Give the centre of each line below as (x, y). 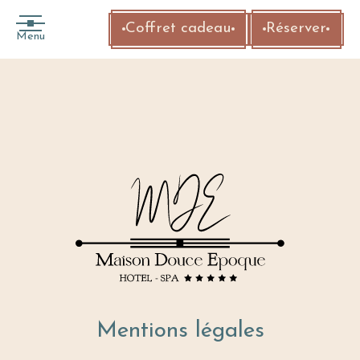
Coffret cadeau (179, 29)
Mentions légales (180, 331)
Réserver (297, 29)
